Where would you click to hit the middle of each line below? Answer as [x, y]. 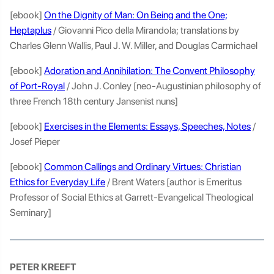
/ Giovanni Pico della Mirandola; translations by [145, 30]
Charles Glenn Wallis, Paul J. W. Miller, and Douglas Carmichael [135, 46]
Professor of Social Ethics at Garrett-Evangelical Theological [131, 197]
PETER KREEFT [44, 267]
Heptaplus [31, 30]
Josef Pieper [36, 142]
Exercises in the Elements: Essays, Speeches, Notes [147, 126]
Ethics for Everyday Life [57, 182]
